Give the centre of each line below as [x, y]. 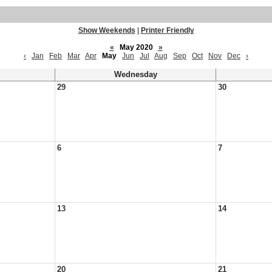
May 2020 [136, 47]
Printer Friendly [167, 30]
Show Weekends [107, 30]
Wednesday [135, 75]
